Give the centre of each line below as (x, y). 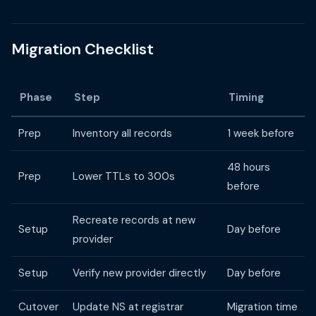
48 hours (249, 167)
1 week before (261, 133)
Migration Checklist (83, 49)
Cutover (38, 307)
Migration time (262, 307)
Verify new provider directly (139, 273)
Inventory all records (122, 133)
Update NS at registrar (128, 307)
